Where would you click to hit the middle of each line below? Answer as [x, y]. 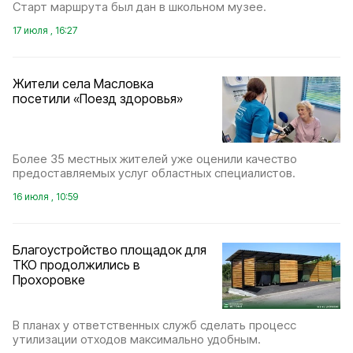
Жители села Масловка [83, 83]
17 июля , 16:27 [45, 30]
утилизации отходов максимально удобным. [137, 340]
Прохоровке [49, 280]
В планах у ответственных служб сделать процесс [154, 325]
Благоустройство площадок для [110, 250]
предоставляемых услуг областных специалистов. [154, 173]
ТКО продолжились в [76, 265]
